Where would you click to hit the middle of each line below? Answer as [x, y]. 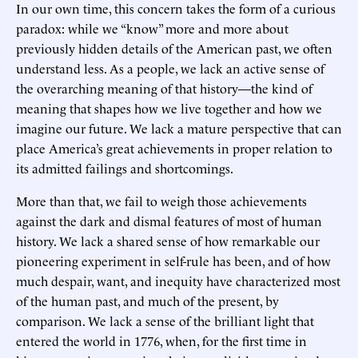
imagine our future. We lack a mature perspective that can [179, 128]
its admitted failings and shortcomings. [125, 168]
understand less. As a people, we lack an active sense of [170, 68]
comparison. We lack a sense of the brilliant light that [165, 321]
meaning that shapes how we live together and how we [169, 108]
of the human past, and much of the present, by [147, 301]
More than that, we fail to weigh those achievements [161, 201]
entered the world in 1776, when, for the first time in [161, 341]
